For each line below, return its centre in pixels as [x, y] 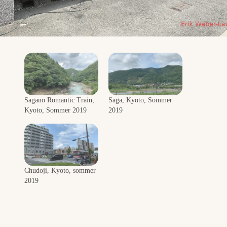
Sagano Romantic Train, [59, 100]
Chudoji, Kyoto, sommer [60, 171]
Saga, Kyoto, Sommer [140, 100]
